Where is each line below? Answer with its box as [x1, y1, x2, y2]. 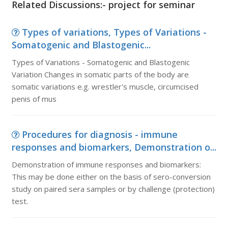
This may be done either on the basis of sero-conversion [11, 172, 211, 182]
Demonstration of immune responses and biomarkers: [11, 159, 201, 169]
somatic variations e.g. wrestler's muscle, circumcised [11, 81, 198, 92]
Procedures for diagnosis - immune [21, 128, 178, 140]
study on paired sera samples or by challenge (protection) [11, 184, 215, 194]
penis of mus [11, 94, 56, 104]
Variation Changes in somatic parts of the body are [11, 69, 189, 79]
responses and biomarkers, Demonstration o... [11, 141, 216, 153]
